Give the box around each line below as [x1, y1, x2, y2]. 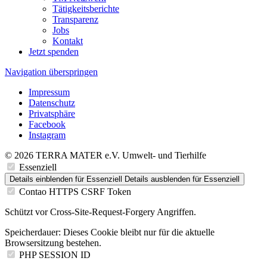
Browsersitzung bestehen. [5, 238, 101, 249]
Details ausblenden [125, 175, 190, 184]
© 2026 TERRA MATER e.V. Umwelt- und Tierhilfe [5, 150, 206, 161]
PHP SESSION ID [19, 250, 91, 260]
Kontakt [52, 36, 83, 46]
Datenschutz [29, 98, 75, 108]
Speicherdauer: [5, 227, 61, 238]
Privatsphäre [29, 108, 75, 119]
